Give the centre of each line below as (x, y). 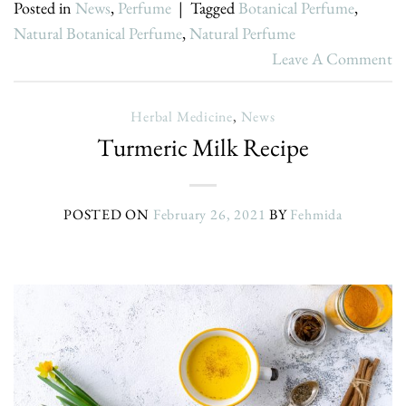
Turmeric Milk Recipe (203, 148)
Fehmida (317, 215)
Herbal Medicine (182, 117)
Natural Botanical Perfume (98, 33)
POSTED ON (108, 215)
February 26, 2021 (209, 215)
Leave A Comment (332, 58)
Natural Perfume (242, 33)
